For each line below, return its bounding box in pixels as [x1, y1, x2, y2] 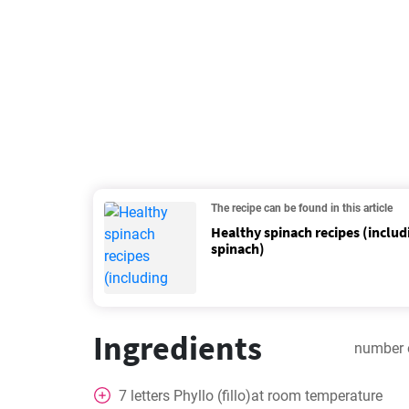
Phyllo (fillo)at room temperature [173, 387, 383, 404]
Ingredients [93, 328, 262, 369]
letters [131, 387, 170, 404]
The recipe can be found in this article [211, 202, 393, 215]
